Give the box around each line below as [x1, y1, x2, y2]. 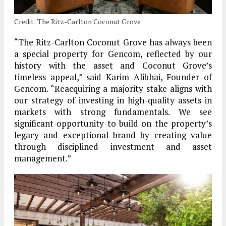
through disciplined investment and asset [14, 141, 212, 153]
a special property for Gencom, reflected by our [14, 48, 212, 60]
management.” [14, 152, 71, 164]
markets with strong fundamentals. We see [14, 106, 212, 118]
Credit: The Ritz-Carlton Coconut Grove [14, 17, 141, 27]
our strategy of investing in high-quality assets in [14, 94, 212, 106]
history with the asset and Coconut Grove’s [14, 60, 212, 72]
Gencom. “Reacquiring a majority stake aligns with [14, 83, 212, 95]
